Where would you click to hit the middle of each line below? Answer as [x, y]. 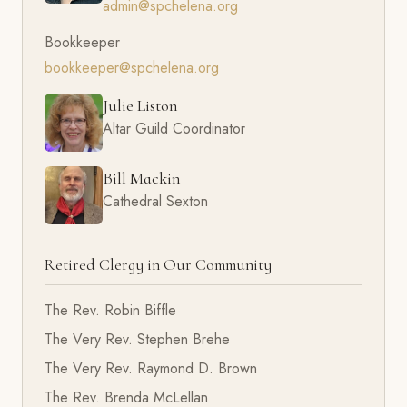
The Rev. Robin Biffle [110, 310]
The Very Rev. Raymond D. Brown [151, 368]
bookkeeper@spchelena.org [132, 67]
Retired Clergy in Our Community [158, 264]
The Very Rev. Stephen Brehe [137, 339]
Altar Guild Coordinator [174, 128]
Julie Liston [140, 105]
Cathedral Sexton [155, 201]
